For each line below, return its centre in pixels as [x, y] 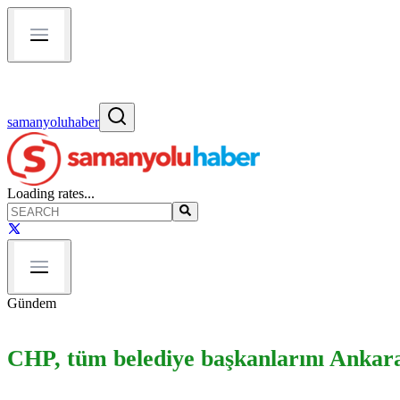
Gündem [32, 304]
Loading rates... [51, 193]
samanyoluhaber [53, 122]
